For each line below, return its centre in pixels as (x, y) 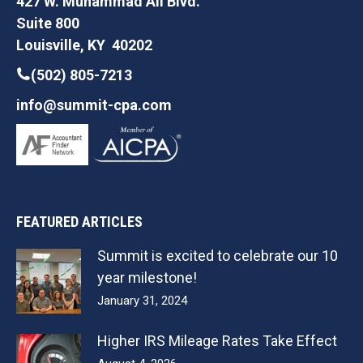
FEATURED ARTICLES (79, 221)
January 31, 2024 (142, 300)
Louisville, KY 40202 (84, 45)
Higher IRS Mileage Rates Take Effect (217, 340)
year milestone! (147, 277)
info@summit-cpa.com (94, 105)
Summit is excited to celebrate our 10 (218, 255)
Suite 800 (48, 23)
